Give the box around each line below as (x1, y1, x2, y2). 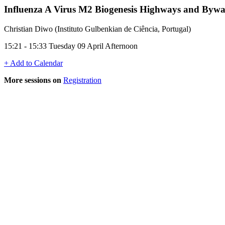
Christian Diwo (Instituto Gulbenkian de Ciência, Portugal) (4, 24, 191, 33)
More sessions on (4, 75, 61, 84)
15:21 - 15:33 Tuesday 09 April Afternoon (4, 41, 138, 50)
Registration (63, 75, 101, 84)
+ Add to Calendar (4, 58, 63, 67)
